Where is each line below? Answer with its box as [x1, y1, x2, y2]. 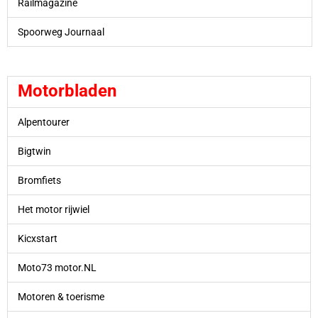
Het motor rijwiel [17, 203, 89, 215]
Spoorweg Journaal [17, 26, 104, 38]
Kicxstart [17, 232, 57, 244]
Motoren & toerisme [17, 290, 104, 302]
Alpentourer [17, 116, 70, 128]
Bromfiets [17, 174, 61, 186]
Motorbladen [17, 80, 116, 101]
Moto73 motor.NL [17, 261, 97, 273]
